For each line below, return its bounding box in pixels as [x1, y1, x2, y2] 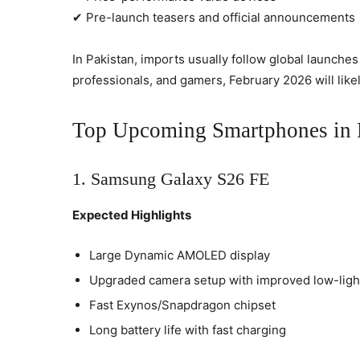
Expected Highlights [72, 207, 191, 223]
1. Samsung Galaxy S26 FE [72, 168, 269, 189]
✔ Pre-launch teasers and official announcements [72, 9, 355, 25]
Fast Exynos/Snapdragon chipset [89, 297, 276, 313]
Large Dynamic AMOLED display [89, 247, 270, 263]
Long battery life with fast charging [89, 321, 286, 337]
